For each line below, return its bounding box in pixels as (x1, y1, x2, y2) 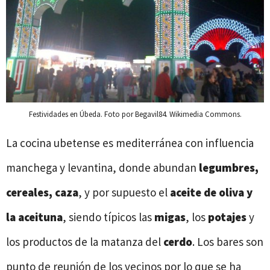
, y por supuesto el (78, 185, 170, 200)
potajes (208, 210, 249, 225)
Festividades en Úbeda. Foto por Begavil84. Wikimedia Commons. (28, 109, 242, 120)
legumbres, (199, 160, 259, 175)
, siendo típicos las (63, 210, 154, 225)
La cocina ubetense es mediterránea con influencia (6, 136, 254, 151)
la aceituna (6, 210, 63, 225)
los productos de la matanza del (6, 234, 163, 250)
